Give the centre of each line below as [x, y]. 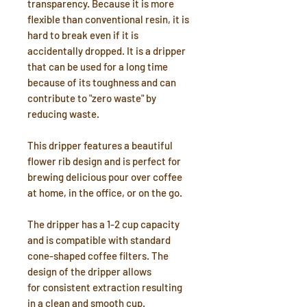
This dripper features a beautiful [100, 145]
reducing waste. [63, 114]
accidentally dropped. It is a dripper [107, 51]
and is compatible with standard [99, 240]
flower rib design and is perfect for [104, 161]
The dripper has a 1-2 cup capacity [103, 224]
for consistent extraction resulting [105, 287]
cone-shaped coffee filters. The [98, 256]
